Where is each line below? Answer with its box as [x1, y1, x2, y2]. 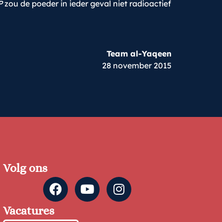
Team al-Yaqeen [107, 48, 171, 58]
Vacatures [3, 203, 55, 218]
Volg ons [3, 161, 48, 175]
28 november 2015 [102, 60, 171, 70]
